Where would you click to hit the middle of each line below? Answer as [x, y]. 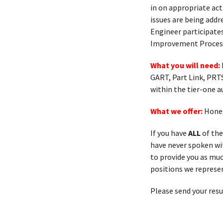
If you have [169, 133]
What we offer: [176, 111]
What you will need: [185, 65]
